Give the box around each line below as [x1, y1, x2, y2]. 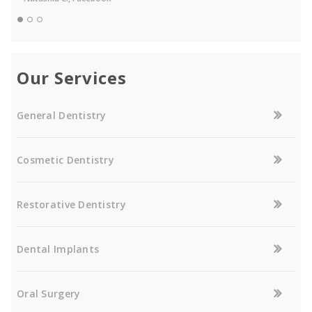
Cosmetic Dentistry [17, 153, 115, 167]
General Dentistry [17, 109, 107, 123]
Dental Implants [17, 242, 100, 256]
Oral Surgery [17, 287, 81, 301]
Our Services [17, 66, 127, 90]
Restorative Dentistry [17, 198, 126, 212]
